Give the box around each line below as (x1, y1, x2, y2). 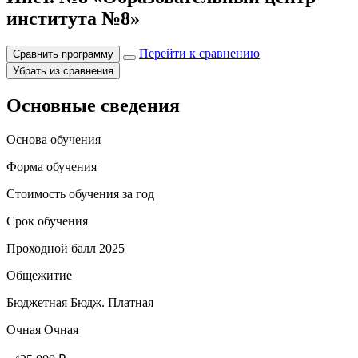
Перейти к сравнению (139, 46, 260, 60)
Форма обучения (6, 159, 97, 173)
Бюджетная (6, 295, 67, 309)
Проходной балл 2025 (6, 241, 125, 255)
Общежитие (6, 268, 72, 282)
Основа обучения (6, 132, 101, 146)
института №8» (6, 7, 140, 29)
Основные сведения (6, 94, 180, 116)
